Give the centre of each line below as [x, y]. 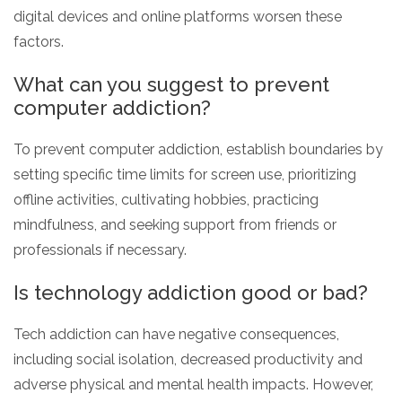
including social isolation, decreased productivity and [188, 359]
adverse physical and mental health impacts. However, [193, 384]
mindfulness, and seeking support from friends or [175, 224]
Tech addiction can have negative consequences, [176, 334]
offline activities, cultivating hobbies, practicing [166, 199]
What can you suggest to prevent [171, 84]
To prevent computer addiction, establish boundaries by [198, 149]
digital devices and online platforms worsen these [178, 16]
